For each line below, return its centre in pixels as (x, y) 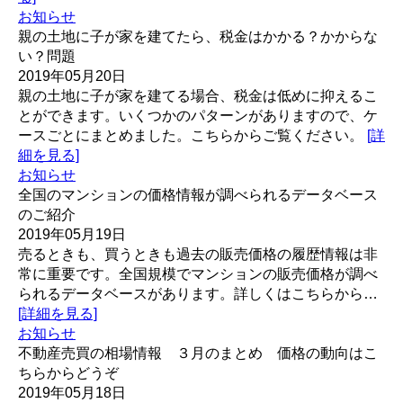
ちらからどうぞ (68, 373)
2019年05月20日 (72, 76)
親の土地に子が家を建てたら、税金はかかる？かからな (198, 36)
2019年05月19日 (72, 234)
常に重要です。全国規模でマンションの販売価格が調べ (198, 274)
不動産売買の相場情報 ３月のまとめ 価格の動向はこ (198, 353)
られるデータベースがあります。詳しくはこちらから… (198, 294)
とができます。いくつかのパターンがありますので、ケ (198, 116)
